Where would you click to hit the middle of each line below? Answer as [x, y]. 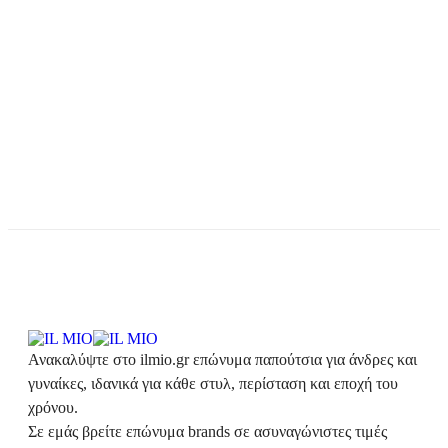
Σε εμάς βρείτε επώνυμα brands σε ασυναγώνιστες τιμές [207, 432]
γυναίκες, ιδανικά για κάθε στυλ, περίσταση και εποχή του [213, 384]
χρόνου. [53, 408]
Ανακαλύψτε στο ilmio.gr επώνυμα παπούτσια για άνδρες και [222, 360]
